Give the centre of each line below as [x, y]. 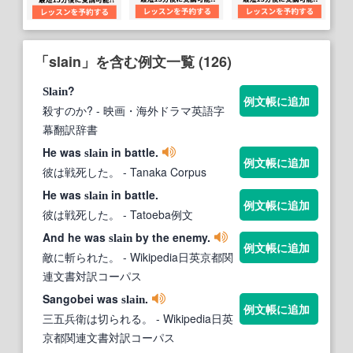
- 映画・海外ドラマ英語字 [159, 111]
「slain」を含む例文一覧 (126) [133, 62]
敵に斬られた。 [81, 257]
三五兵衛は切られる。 [98, 319]
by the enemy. [171, 238]
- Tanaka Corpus [163, 172]
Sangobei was [82, 299]
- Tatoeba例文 [156, 215]
